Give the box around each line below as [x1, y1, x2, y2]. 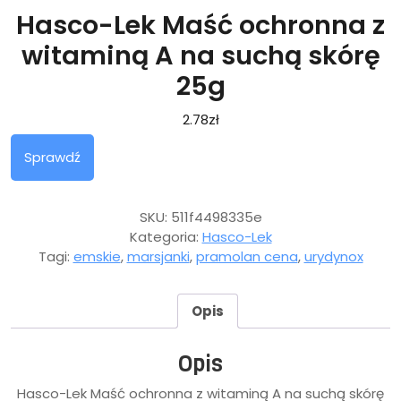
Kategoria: [129, 227, 202, 246]
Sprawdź [24, 148, 81, 166]
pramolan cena [195, 247, 298, 266]
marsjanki [126, 247, 190, 266]
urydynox [303, 247, 363, 266]
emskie [73, 247, 121, 266]
